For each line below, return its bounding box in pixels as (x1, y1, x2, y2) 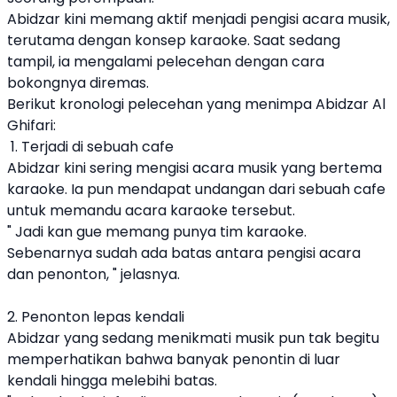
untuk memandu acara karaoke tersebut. (7, 200, 295, 221)
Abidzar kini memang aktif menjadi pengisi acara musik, (7, 9, 390, 29)
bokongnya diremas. (7, 73, 149, 93)
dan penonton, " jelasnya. (7, 264, 180, 284)
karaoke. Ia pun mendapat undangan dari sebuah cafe (7, 179, 385, 199)
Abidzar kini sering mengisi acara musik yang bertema (7, 158, 382, 178)
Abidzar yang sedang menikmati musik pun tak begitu (7, 328, 379, 348)
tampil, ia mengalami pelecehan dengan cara (7, 51, 324, 72)
